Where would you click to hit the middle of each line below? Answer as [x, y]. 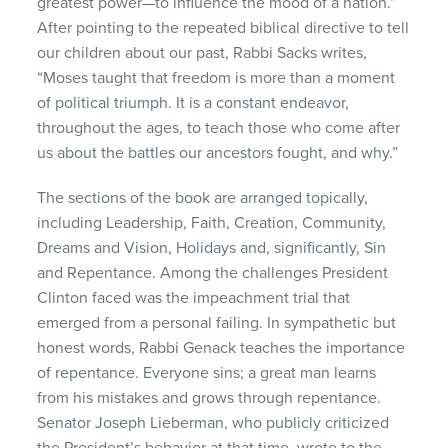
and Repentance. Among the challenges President [213, 272]
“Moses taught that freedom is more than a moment [216, 77]
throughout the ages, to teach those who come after [219, 127]
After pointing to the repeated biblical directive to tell [223, 27]
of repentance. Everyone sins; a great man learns [207, 372]
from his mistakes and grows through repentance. [209, 397]
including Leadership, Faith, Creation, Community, [212, 222]
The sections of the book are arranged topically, [203, 197]
